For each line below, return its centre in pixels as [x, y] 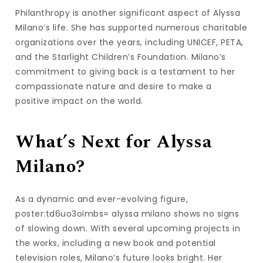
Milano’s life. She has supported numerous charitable [131, 27]
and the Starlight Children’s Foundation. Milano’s [121, 57]
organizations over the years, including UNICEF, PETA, [129, 42]
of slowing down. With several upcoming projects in [128, 229]
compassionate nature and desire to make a [114, 86]
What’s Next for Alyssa [114, 142]
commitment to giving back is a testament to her [125, 71]
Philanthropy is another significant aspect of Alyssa [128, 13]
